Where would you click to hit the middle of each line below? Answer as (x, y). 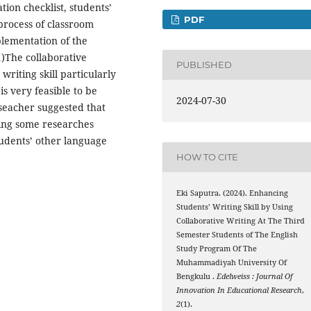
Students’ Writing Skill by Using (235, 207)
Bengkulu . (197, 276)
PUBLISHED (204, 65)
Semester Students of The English (237, 234)
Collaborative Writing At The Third (241, 220)
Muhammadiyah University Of (232, 262)
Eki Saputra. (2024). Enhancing (233, 193)
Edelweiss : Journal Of (255, 276)
